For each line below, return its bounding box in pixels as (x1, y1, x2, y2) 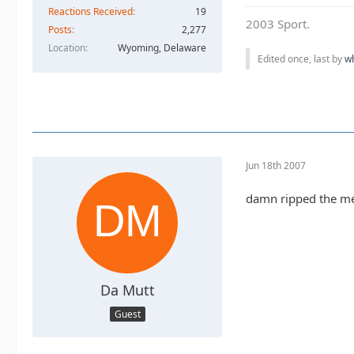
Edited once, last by (258, 52, 345, 66)
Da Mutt (100, 281, 155, 300)
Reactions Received (48, 4, 133, 18)
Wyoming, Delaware (118, 40, 206, 55)
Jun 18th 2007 (246, 158, 306, 172)
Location (48, 40, 85, 55)
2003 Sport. (246, 16, 310, 32)
